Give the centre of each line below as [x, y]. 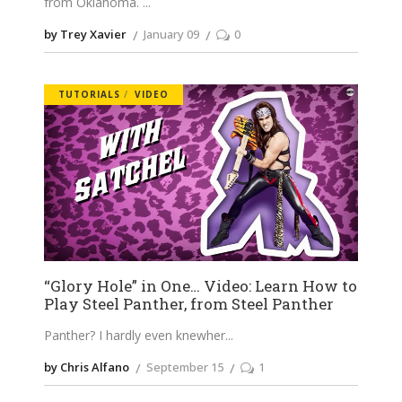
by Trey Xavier [85, 35]
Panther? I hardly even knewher [135, 336]
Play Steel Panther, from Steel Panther [189, 304]
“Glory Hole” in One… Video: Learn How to [201, 286]
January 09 [171, 35]
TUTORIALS [89, 95]
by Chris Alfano [87, 367]
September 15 [185, 367]
